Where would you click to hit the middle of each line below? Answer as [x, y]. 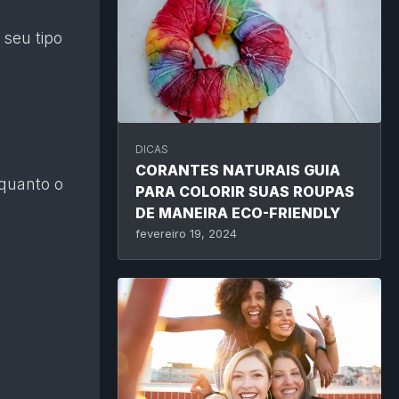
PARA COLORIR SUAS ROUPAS [245, 191]
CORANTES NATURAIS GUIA [238, 170]
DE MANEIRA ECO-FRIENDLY [238, 212]
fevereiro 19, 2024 [186, 233]
